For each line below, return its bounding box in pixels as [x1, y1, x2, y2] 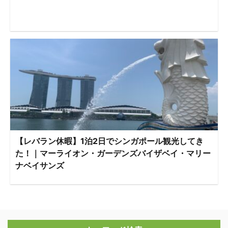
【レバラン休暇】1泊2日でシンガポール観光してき [15, 136, 204, 146]
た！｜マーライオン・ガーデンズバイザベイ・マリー [15, 148, 211, 158]
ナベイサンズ [15, 160, 64, 170]
